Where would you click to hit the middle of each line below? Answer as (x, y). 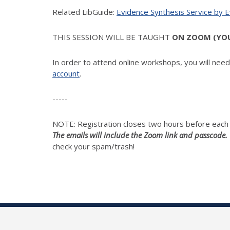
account (66, 73)
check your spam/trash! (93, 146)
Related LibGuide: (84, 12)
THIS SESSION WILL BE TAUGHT (112, 37)
